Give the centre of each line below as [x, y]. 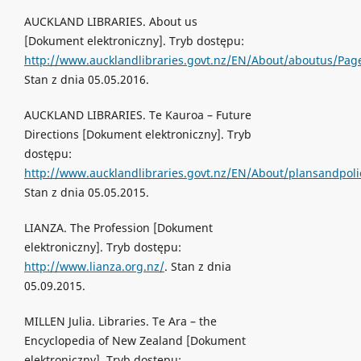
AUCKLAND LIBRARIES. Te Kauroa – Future [137, 115]
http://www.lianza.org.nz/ [94, 267]
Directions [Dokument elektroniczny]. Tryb [137, 135]
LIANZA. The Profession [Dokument [118, 228]
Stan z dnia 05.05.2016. [86, 79]
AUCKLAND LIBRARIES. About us [110, 21]
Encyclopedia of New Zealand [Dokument [135, 341]
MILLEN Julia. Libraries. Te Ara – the [120, 322]
